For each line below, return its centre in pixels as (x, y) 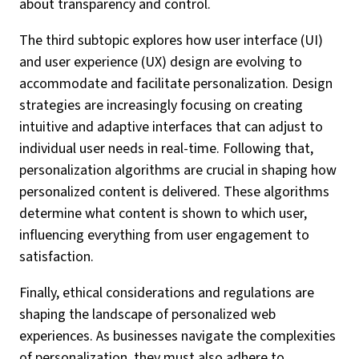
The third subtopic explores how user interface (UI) (171, 40)
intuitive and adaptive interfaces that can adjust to (171, 127)
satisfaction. (56, 257)
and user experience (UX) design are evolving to (161, 62)
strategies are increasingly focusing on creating (161, 105)
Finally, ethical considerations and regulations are (167, 293)
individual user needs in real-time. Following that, (166, 149)
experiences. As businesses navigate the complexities (177, 336)
